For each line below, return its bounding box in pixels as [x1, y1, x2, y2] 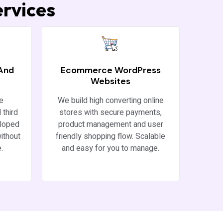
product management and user [58, 118, 163, 130]
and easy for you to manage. [62, 142, 160, 154]
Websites [91, 75, 131, 87]
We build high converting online [57, 94, 164, 107]
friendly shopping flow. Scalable [56, 130, 166, 142]
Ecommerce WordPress [60, 64, 161, 76]
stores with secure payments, [59, 106, 162, 118]
